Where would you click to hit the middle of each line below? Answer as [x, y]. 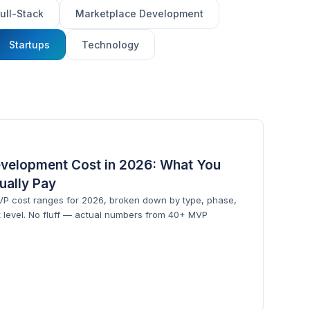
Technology [111, 45]
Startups [30, 45]
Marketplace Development [140, 13]
